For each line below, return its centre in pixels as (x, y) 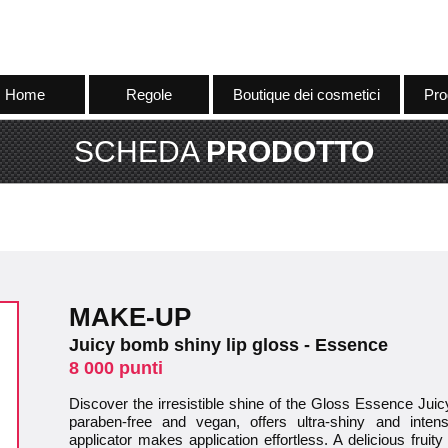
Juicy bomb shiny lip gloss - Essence (228, 345)
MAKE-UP (130, 317)
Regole (148, 94)
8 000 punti (116, 368)
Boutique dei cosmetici (306, 94)
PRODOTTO (290, 151)
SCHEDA (140, 151)
